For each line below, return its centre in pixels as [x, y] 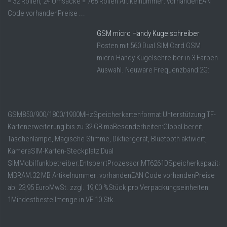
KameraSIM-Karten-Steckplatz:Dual [61, 151]
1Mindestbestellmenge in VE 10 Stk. [62, 200]
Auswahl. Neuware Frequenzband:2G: [153, 70]
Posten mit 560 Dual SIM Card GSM [149, 46]
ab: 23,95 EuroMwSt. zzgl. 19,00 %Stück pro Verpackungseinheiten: [109, 188]
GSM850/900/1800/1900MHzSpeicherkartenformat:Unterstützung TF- [112, 115]
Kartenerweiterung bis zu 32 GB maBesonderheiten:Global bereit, [106, 127]
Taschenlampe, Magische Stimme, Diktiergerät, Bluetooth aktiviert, [107, 139]
